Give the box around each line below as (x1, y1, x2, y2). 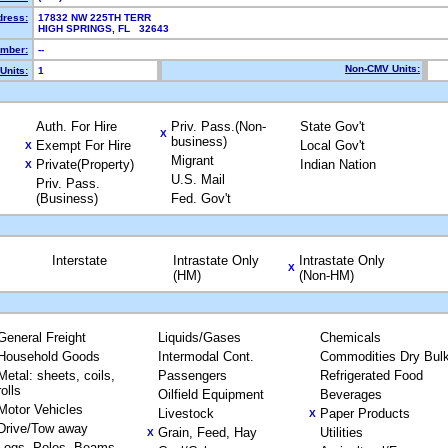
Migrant (170, 153, 214, 168)
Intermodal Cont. (157, 349, 254, 364)
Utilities (319, 425, 363, 440)
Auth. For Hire (35, 119, 117, 134)
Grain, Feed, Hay (157, 425, 257, 440)
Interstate (51, 253, 107, 268)
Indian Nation (299, 157, 376, 172)
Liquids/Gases (157, 330, 241, 345)
